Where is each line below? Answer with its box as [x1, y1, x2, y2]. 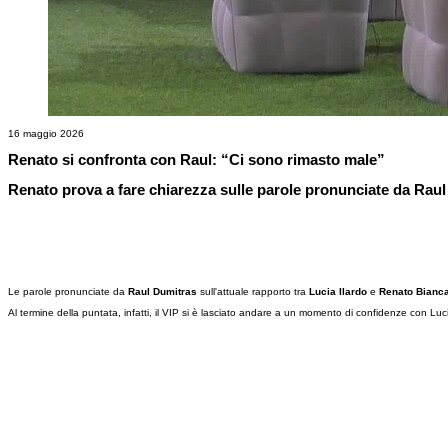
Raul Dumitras [128, 286, 200, 298]
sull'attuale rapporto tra [200, 286, 306, 298]
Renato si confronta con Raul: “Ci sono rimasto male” [8, 151, 385, 169]
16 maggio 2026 [8, 128, 84, 139]
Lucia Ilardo [306, 286, 367, 298]
